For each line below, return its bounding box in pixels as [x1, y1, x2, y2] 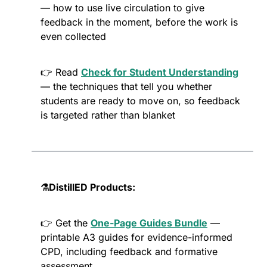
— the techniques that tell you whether [41, 80, 212, 93]
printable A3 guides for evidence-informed [41, 231, 232, 244]
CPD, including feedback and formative [41, 246, 218, 258]
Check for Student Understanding [81, 66, 238, 79]
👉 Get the [41, 217, 91, 229]
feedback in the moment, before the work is [41, 16, 238, 29]
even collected [41, 30, 106, 43]
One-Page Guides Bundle [91, 217, 207, 229]
